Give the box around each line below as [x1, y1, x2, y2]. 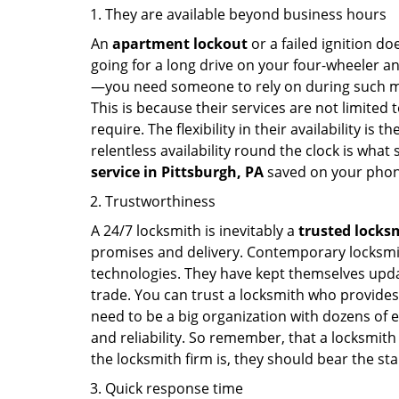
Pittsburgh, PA [161, 162, 264, 182]
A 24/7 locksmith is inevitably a [91, 221, 298, 240]
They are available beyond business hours [105, 4, 387, 24]
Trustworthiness [105, 191, 216, 211]
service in [91, 162, 158, 182]
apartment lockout [112, 34, 248, 53]
